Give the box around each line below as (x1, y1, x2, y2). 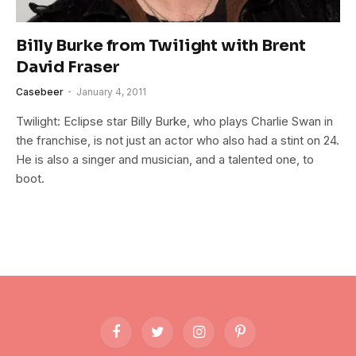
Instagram (197, 331, 247, 345)
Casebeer (16, 85, 64, 98)
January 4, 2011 (76, 85, 146, 98)
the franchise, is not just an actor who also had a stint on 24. (16, 132, 339, 148)
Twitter (156, 331, 191, 345)
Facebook (114, 331, 164, 345)
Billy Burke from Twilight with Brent (16, 35, 306, 56)
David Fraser (16, 56, 120, 77)
